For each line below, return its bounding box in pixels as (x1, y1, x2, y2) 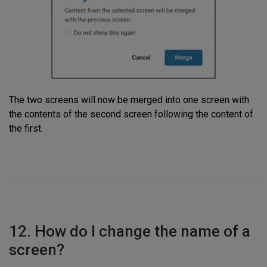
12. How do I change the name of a (9, 222, 250, 240)
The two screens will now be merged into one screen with (9, 94, 249, 105)
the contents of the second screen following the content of (9, 108, 253, 120)
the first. (9, 122, 43, 134)
